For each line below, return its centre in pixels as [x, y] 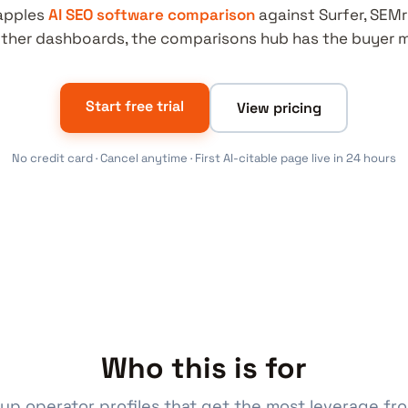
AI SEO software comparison [151, 15]
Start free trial [135, 106]
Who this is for [204, 368]
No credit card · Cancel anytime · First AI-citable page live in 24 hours [204, 158]
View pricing [279, 107]
